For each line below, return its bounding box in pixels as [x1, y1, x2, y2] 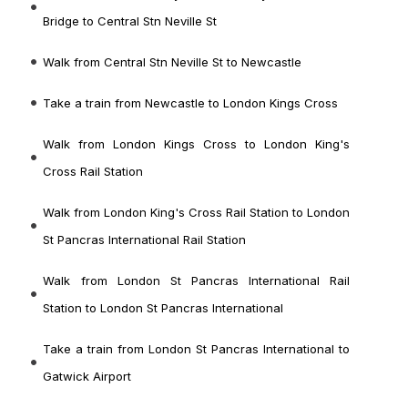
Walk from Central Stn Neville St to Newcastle [43, 55, 302, 70]
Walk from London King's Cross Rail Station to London [43, 205, 351, 220]
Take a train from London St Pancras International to [43, 342, 351, 357]
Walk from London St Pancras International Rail [43, 273, 351, 289]
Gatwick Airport [43, 369, 132, 384]
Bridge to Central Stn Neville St [43, 14, 218, 29]
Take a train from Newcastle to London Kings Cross [43, 96, 339, 111]
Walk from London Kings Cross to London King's [43, 137, 351, 152]
